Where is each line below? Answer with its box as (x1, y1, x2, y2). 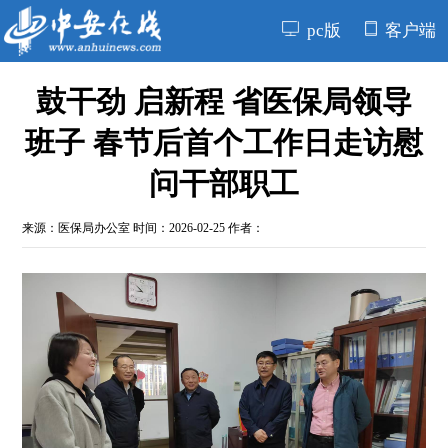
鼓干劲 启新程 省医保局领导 (36, 85, 412, 119)
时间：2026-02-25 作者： (130, 221, 265, 236)
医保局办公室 (58, 221, 131, 236)
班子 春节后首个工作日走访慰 (25, 126, 423, 160)
